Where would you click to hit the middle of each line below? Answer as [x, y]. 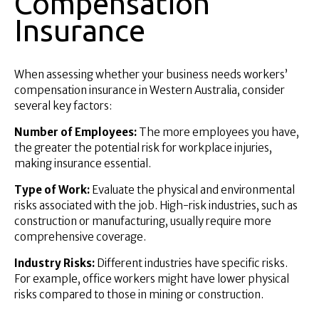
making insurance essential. [83, 163]
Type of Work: [53, 189]
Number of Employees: [75, 132]
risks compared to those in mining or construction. [139, 294]
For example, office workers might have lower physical [152, 278]
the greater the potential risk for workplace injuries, [143, 147]
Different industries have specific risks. [192, 263]
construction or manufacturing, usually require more [143, 221]
